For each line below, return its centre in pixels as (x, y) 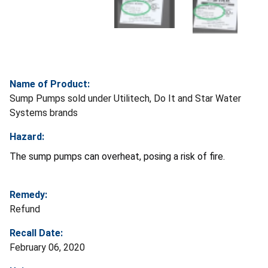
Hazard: (27, 137)
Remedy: (28, 195)
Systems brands (44, 113)
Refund (25, 209)
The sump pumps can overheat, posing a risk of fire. (120, 157)
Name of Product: (50, 84)
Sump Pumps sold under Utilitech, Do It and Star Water (125, 99)
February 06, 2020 (47, 248)
